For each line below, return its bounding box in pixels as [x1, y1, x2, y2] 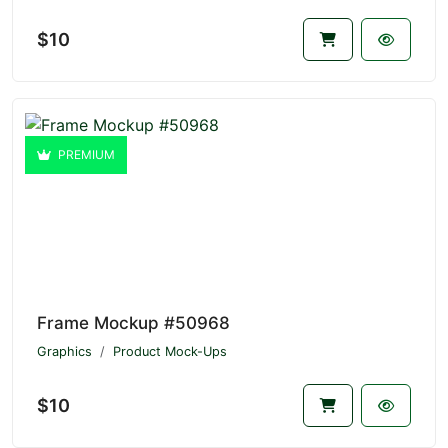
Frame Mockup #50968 [37, 313, 230, 334]
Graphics [37, 344, 92, 360]
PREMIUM [55, 147, 115, 163]
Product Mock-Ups [113, 344, 227, 360]
